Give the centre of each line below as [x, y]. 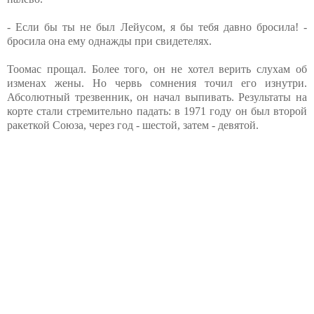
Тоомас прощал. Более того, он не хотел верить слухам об [157, 69]
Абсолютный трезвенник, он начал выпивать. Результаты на [157, 97]
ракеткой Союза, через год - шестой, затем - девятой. [133, 125]
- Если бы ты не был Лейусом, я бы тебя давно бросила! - [157, 27]
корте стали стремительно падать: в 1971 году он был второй [157, 111]
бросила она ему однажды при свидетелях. [109, 41]
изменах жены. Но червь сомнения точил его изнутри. [157, 83]
